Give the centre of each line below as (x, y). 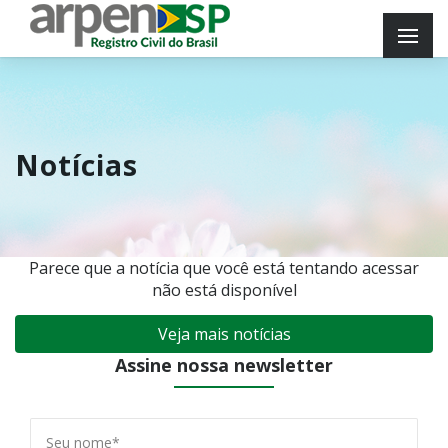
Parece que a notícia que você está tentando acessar (224, 268)
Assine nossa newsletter (224, 365)
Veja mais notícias (224, 334)
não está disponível (224, 290)
